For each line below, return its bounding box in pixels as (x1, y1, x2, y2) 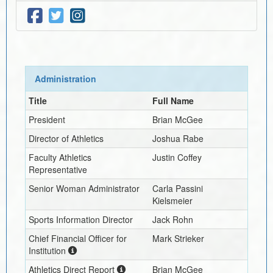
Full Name (152, 94, 194, 107)
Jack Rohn (152, 213, 193, 225)
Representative (28, 163, 87, 175)
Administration (34, 72, 96, 85)
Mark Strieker (152, 232, 204, 244)
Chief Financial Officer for (28, 232, 127, 244)
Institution (28, 244, 66, 257)
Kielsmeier (152, 194, 193, 207)
